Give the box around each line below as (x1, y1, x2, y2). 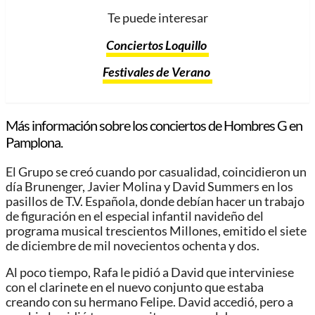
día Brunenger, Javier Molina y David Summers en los (6, 179, 293, 194)
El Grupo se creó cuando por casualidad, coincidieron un (6, 164, 307, 179)
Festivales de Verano (103, 65, 212, 80)
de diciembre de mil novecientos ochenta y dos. (6, 238, 259, 253)
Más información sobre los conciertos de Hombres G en (6, 116, 302, 134)
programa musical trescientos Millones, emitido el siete (6, 223, 307, 238)
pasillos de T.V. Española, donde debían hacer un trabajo (6, 193, 304, 209)
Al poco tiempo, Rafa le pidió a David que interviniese (6, 265, 294, 281)
